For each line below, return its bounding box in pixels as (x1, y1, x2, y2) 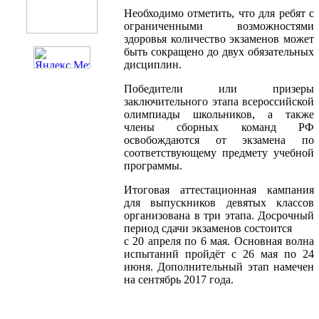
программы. (124, 159, 182, 172)
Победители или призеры (124, 83, 314, 95)
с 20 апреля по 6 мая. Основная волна (124, 235, 314, 248)
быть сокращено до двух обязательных (124, 46, 314, 58)
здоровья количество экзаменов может (124, 33, 314, 46)
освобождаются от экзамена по (124, 134, 314, 147)
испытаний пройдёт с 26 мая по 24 (124, 248, 314, 261)
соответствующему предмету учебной (124, 147, 314, 159)
